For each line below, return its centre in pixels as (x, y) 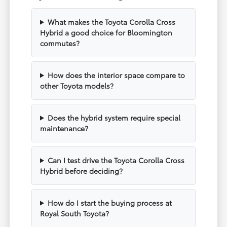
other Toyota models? (77, 85)
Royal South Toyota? (75, 213)
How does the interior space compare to (116, 75)
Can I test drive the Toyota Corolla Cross (116, 160)
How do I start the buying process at (109, 202)
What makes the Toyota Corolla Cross (111, 22)
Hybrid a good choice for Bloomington (106, 32)
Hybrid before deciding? (82, 171)
